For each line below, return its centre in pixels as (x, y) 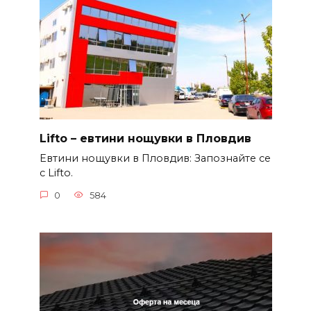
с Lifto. (56, 173)
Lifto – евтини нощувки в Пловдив (145, 138)
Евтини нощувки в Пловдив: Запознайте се (155, 159)
